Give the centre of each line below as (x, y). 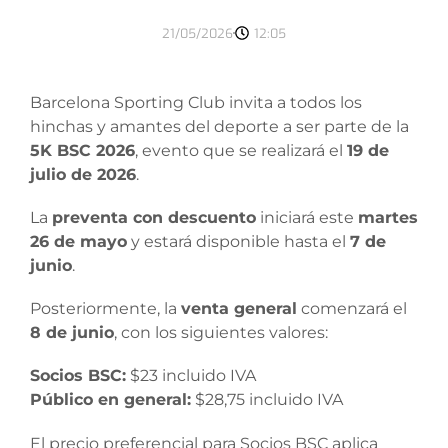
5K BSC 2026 (82, 150)
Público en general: (110, 400)
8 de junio (72, 333)
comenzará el (352, 309)
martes (388, 218)
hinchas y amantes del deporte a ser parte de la (219, 126)
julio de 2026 (83, 174)
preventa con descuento (154, 218)
